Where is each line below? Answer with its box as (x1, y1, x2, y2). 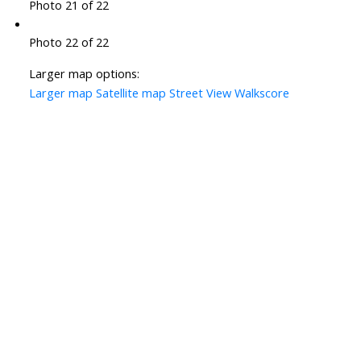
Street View (168, 85, 231, 102)
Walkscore (234, 85, 289, 102)
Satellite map (95, 85, 166, 102)
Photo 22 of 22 (28, 34, 109, 51)
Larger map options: (28, 65, 139, 82)
